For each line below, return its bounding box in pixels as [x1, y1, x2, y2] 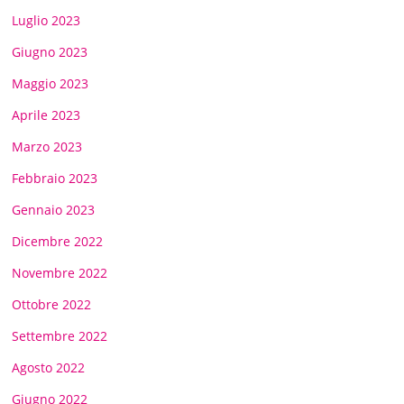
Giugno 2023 [12, 42, 88, 60]
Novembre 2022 [12, 263, 108, 281]
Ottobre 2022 [12, 295, 92, 313]
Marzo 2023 [12, 137, 83, 155]
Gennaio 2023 [12, 200, 96, 218]
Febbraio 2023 [12, 169, 98, 187]
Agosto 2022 [12, 358, 86, 376]
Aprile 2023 [12, 106, 81, 124]
